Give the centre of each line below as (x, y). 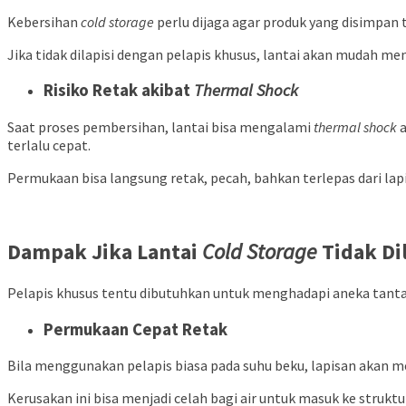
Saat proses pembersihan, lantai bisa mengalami (160, 127)
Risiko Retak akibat (119, 91)
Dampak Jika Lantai (105, 251)
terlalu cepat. (49, 145)
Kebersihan (44, 21)
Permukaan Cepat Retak (135, 329)
